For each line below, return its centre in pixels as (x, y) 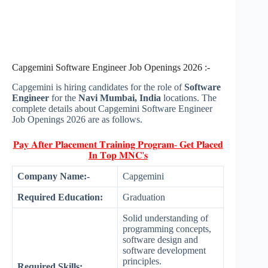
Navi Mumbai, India (121, 98)
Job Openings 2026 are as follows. (77, 120)
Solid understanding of (165, 218)
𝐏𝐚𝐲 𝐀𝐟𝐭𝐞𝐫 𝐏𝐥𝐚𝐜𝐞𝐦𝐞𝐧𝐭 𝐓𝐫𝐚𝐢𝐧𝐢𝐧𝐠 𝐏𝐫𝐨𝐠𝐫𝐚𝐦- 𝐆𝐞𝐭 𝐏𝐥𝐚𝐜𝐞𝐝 (118, 145)
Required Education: (60, 197)
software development (164, 251)
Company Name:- (54, 176)
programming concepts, (167, 229)
